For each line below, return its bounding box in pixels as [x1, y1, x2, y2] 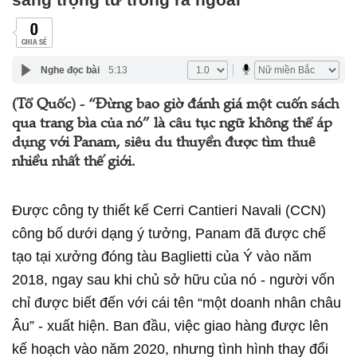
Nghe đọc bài [40, 64, 100, 76]
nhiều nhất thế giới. [12, 155, 135, 170]
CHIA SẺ [21, 35, 47, 47]
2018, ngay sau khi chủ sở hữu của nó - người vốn [12, 272, 335, 288]
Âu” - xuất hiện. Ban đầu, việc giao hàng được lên [12, 318, 328, 334]
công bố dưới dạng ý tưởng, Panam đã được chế [12, 226, 326, 241]
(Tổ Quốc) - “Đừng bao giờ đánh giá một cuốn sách [12, 98, 339, 112]
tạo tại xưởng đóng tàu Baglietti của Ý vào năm [12, 249, 312, 265]
